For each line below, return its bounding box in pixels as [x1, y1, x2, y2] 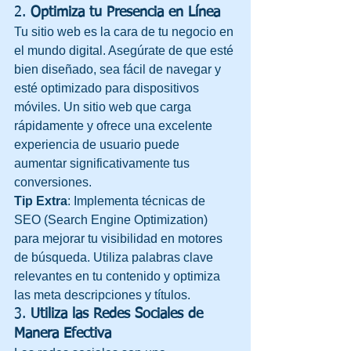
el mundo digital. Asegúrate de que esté [14, 43, 237, 57]
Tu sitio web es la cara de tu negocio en [14, 24, 237, 38]
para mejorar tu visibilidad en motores [14, 231, 226, 245]
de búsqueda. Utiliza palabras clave [14, 250, 216, 264]
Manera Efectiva [14, 326, 111, 341]
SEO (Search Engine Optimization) [14, 212, 211, 226]
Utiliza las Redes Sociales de [31, 306, 208, 321]
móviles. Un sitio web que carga [14, 100, 194, 114]
